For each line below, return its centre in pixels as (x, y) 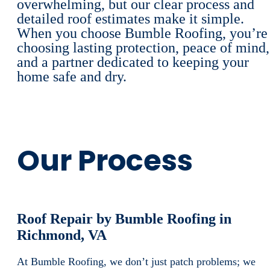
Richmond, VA (62, 235)
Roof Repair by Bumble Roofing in (124, 219)
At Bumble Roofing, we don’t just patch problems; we (136, 262)
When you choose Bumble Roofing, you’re (142, 33)
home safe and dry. (72, 76)
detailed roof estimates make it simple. (130, 18)
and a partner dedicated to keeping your (133, 62)
